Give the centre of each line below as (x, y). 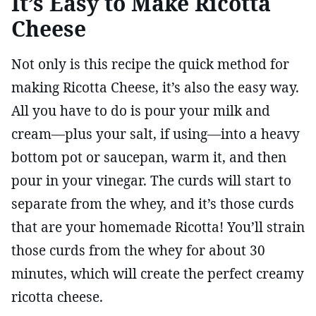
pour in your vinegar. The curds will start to (151, 180)
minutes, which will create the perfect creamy (158, 273)
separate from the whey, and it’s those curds (153, 203)
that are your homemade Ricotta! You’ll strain (158, 227)
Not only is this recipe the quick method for (150, 64)
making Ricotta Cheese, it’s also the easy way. (155, 87)
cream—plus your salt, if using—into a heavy (156, 134)
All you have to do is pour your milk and (141, 110)
